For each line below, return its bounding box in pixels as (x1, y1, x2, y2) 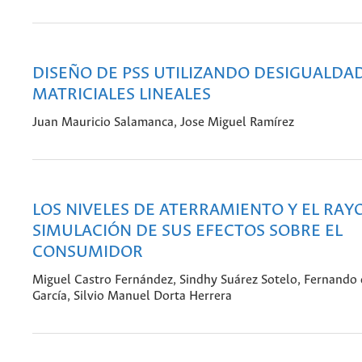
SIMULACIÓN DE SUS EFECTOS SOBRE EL (32, 221, 343, 241)
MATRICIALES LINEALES (32, 85, 211, 104)
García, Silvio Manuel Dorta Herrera (32, 289, 232, 304)
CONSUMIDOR (32, 242, 143, 262)
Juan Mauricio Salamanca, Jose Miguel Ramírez (32, 116, 294, 130)
